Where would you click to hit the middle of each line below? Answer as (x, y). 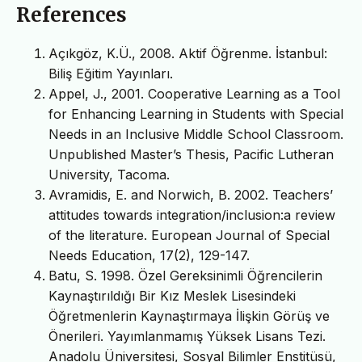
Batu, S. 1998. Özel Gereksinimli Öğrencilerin (185, 276)
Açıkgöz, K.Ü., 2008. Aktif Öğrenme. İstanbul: (188, 54)
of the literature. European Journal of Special (189, 236)
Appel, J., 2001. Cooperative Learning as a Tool (194, 94)
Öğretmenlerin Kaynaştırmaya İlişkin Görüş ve (189, 316)
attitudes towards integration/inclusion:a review (192, 215)
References (72, 15)
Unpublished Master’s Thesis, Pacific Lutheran (191, 155)
